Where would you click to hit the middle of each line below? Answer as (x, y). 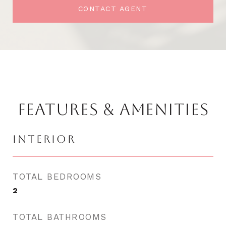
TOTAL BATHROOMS (60, 217)
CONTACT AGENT (113, 9)
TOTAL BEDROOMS (57, 177)
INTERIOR (44, 139)
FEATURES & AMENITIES (113, 109)
